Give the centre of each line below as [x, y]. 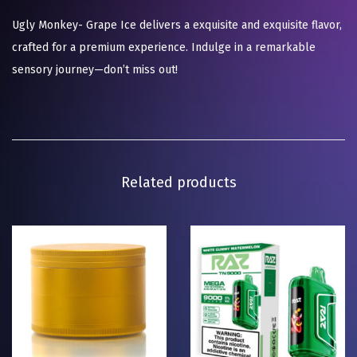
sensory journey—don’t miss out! [95, 70]
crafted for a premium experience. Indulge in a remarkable [164, 48]
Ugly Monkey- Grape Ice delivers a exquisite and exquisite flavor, [177, 25]
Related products [178, 183]
